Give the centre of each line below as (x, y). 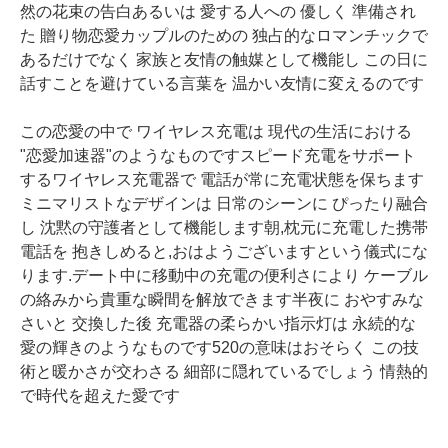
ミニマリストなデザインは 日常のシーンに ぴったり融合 (224, 203)
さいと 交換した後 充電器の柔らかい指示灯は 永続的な (218, 323)
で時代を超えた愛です (100, 395)
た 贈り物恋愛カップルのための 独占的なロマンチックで (224, 35)
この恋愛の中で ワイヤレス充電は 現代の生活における (216, 131)
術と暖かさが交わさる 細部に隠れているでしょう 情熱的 (224, 371)
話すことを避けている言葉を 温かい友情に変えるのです (222, 83)
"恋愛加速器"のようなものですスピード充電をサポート (218, 155)
